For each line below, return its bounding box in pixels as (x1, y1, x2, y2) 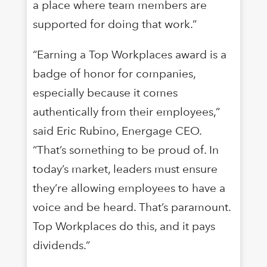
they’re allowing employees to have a (32, 181, 225, 195)
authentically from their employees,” (32, 104, 220, 119)
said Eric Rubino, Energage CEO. (32, 123, 201, 138)
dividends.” (32, 238, 90, 252)
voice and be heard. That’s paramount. (32, 200, 231, 214)
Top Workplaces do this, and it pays (32, 219, 215, 233)
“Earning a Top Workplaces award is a (32, 47, 226, 61)
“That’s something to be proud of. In (32, 142, 219, 157)
